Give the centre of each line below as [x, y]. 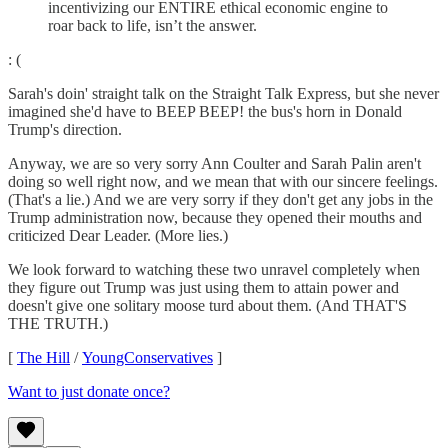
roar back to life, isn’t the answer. [152, 25]
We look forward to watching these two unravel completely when [214, 269]
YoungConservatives [147, 357]
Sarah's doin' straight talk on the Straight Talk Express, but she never [223, 93]
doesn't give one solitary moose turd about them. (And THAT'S [207, 305]
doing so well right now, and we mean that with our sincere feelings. [223, 181]
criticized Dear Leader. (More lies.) [118, 235]
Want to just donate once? [89, 391]
